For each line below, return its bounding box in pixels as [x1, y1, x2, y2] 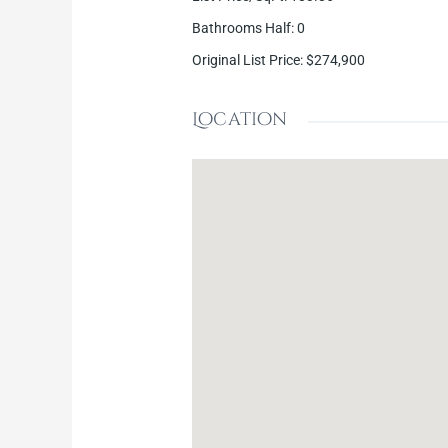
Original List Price [192, 51, 301, 68]
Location [192, 106, 288, 132]
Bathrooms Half [192, 19, 292, 36]
